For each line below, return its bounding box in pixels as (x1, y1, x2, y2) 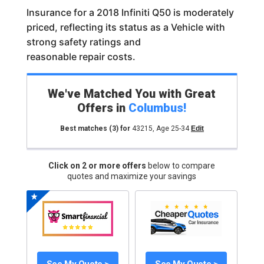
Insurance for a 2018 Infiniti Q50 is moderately (26, 6, 234, 18)
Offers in (77, 101, 129, 115)
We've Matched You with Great (48, 87, 216, 101)
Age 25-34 (156, 124, 189, 133)
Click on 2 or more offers (48, 161, 148, 170)
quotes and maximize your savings (67, 171, 197, 181)
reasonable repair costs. (26, 51, 136, 62)
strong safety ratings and (26, 36, 141, 48)
